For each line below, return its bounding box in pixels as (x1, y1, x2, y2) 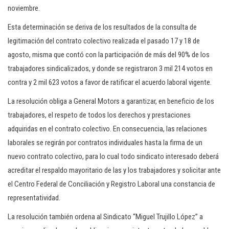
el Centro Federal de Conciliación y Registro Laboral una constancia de (8, 179, 215, 189)
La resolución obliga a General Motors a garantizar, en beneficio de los (8, 97, 214, 106)
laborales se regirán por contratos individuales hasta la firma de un (8, 138, 202, 147)
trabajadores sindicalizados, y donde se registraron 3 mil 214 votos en (8, 64, 213, 73)
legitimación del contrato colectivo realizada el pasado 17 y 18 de (8, 36, 200, 45)
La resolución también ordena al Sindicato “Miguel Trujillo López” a (8, 212, 203, 221)
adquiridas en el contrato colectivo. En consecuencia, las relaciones (8, 124, 207, 133)
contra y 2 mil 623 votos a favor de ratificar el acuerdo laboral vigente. (8, 78, 212, 87)
